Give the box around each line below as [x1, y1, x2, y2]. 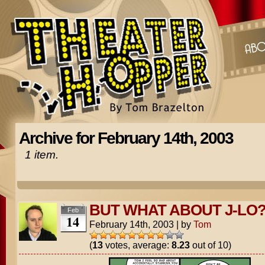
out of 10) [189, 240, 231, 250]
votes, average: [102, 240, 172, 250]
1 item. [24, 148, 59, 161]
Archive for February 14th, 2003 [18, 129, 233, 147]
